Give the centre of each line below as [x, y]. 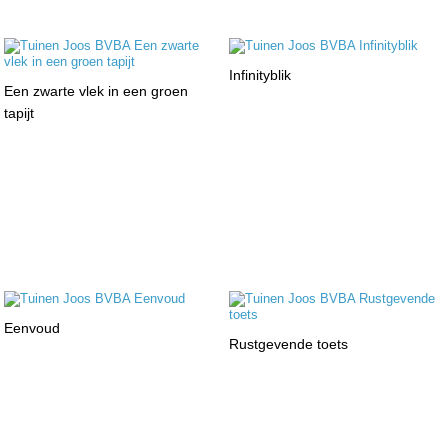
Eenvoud [32, 327]
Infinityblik [259, 74]
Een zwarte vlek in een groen [96, 90]
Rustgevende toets [288, 343]
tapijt [19, 112]
